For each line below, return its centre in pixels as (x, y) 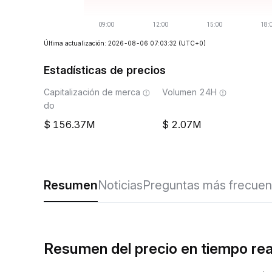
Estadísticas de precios (105, 70)
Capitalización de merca (92, 92)
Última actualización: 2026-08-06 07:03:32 (110, 43)
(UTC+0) (192, 43)
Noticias (120, 185)
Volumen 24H (189, 92)
